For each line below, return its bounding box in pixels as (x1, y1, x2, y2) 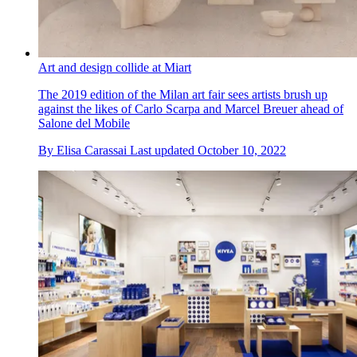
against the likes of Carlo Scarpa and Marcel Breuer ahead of (38, 102, 343, 116)
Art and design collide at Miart (38, 61, 191, 75)
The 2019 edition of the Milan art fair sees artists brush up (38, 88, 328, 102)
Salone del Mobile (38, 116, 130, 131)
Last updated (130, 143, 198, 158)
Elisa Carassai (57, 143, 127, 158)
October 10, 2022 (198, 143, 286, 158)
